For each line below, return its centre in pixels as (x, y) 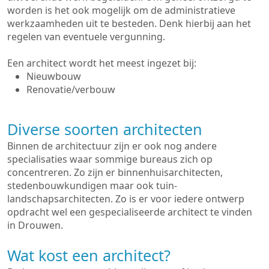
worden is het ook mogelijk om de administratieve (121, 10)
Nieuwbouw (54, 76)
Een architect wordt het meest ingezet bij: (102, 63)
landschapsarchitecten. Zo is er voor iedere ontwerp (126, 199)
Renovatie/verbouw (71, 89)
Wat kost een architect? (89, 255)
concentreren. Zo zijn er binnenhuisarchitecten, (115, 172)
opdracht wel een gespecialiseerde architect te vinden (130, 212)
